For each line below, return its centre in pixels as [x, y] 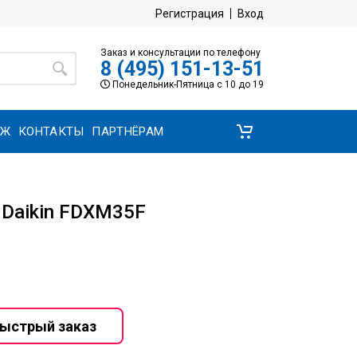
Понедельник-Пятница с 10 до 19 [187, 84]
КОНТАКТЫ [51, 131]
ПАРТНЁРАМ [128, 131]
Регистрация [190, 14]
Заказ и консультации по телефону [180, 52]
